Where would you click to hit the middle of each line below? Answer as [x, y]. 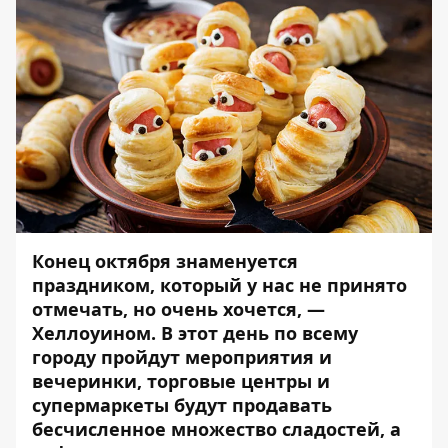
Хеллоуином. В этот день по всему [195, 333]
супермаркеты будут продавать [182, 405]
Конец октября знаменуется [165, 261]
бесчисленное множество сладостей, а [216, 429]
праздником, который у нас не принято [219, 285]
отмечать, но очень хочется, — [178, 309]
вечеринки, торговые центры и [181, 381]
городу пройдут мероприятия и [182, 357]
